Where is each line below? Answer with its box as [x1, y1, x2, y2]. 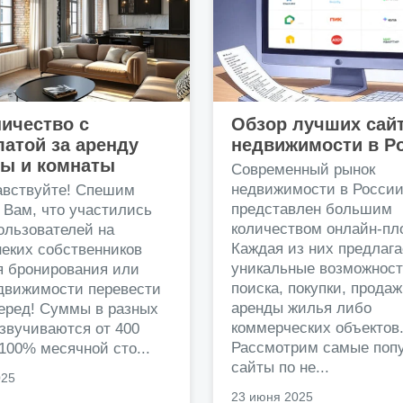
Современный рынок [231, 160, 375, 178]
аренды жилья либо [231, 299, 372, 317]
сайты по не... [231, 358, 329, 376]
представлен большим [231, 200, 392, 218]
